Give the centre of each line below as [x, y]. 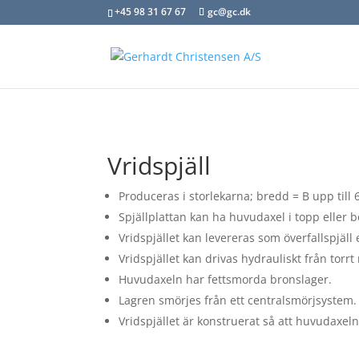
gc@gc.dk [230, 12]
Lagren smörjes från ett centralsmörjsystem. [238, 300]
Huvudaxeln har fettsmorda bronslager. [226, 279]
